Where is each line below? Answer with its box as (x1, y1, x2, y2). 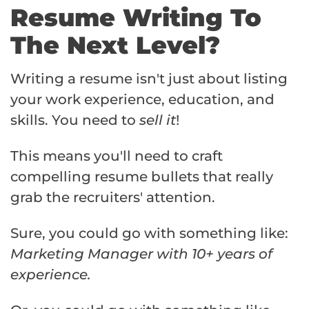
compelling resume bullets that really (10, 168, 273, 186)
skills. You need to (10, 112, 139, 129)
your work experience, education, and (10, 91, 275, 108)
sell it (139, 112, 176, 129)
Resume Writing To (10, 3, 261, 33)
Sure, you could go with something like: (10, 225, 288, 242)
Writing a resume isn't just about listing (10, 70, 288, 88)
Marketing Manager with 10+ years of (10, 246, 272, 263)
